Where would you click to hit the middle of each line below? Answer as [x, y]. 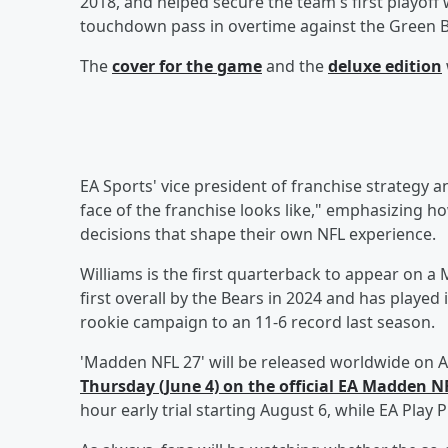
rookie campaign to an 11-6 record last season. [257, 321]
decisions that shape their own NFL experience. [258, 233]
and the [295, 65]
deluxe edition [385, 65]
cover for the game [187, 65]
